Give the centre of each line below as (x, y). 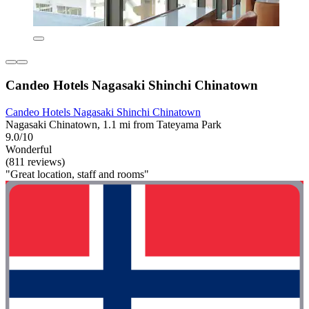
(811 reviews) (35, 161)
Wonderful (29, 149)
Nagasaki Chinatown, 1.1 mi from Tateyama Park (113, 124)
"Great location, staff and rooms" (77, 174)
